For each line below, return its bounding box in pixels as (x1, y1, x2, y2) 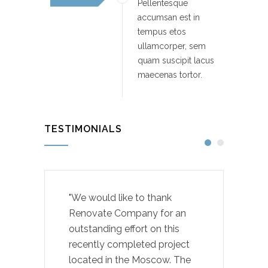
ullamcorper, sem (138, 41, 206, 51)
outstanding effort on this (69, 223, 179, 234)
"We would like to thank (69, 191, 172, 203)
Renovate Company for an (69, 207, 186, 219)
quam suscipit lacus (138, 55, 214, 65)
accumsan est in (138, 12, 200, 22)
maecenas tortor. (138, 69, 202, 80)
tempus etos (138, 26, 186, 36)
